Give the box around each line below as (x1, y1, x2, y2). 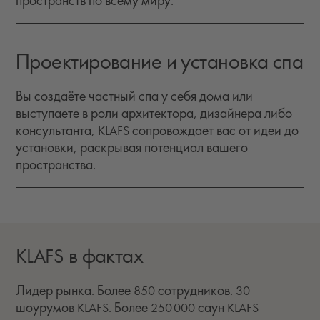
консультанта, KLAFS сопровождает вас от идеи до (16, 124, 299, 139)
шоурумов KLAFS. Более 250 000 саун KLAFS (16, 301, 259, 316)
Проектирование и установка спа (16, 51, 304, 74)
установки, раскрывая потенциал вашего (16, 141, 248, 156)
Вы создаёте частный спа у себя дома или (16, 89, 253, 105)
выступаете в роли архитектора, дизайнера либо (16, 106, 292, 122)
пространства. (16, 158, 96, 174)
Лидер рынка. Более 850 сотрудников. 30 (16, 284, 250, 299)
